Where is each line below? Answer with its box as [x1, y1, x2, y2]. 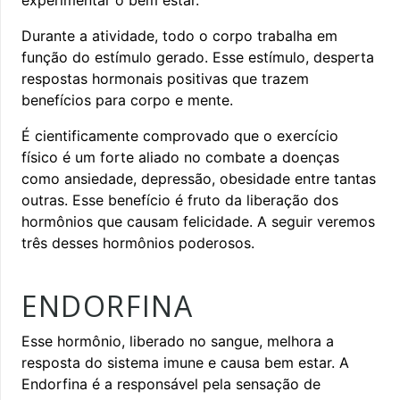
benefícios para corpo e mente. [21, 90, 233, 109]
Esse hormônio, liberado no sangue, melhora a [21, 331, 334, 350]
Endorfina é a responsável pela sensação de [21, 374, 321, 393]
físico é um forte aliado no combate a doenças [21, 147, 339, 166]
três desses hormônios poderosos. [21, 233, 254, 252]
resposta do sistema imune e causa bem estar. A [21, 353, 349, 371]
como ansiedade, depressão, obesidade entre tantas [21, 169, 376, 187]
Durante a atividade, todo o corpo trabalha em [21, 26, 337, 45]
